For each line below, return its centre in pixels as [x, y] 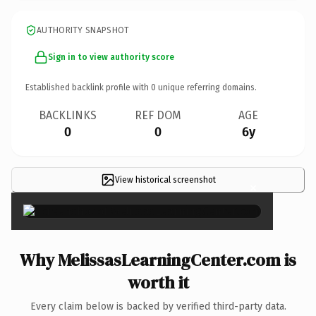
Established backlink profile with [88, 87]
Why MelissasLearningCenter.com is [158, 260]
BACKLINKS [68, 115]
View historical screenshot [165, 180]
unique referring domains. [206, 87]
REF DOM [158, 115]
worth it [158, 282]
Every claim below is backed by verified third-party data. [158, 306]
